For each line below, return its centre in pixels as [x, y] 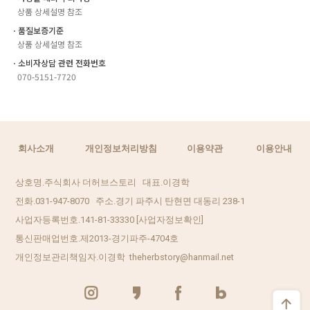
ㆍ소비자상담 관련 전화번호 [58, 63]
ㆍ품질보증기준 [37, 30]
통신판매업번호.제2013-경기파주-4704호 [97, 238]
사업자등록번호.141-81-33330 [76, 220]
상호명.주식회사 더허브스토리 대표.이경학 [103, 182]
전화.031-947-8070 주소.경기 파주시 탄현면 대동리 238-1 [130, 201]
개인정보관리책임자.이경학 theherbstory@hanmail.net [125, 257]
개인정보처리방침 [121, 148]
